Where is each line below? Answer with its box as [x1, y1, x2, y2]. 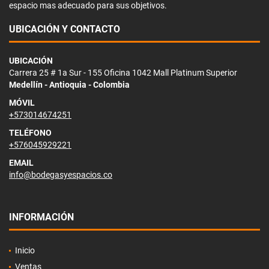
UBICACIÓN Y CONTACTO [9, 23, 120, 35]
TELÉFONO [9, 127, 52, 138]
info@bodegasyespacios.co [9, 169, 112, 180]
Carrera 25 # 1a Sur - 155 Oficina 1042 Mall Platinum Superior [9, 67, 237, 77]
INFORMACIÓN [9, 211, 74, 223]
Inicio [15, 245, 35, 255]
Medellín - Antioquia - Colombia [9, 79, 130, 89]
